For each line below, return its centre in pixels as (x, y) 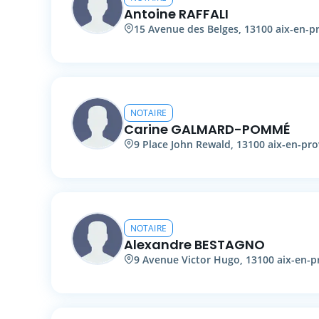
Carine (146, 129)
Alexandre (158, 244)
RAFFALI (204, 14)
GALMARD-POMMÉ (231, 129)
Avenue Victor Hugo (191, 259)
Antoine (150, 14)
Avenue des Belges (193, 28)
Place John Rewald (187, 144)
